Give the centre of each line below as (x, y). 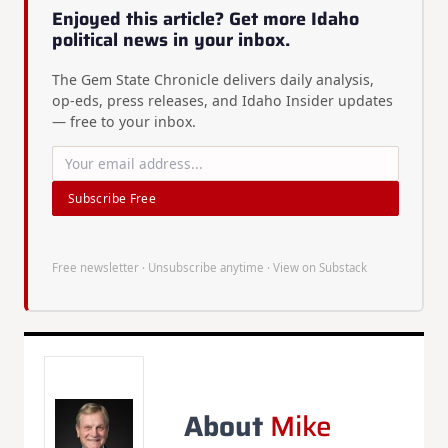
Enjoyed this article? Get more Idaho (205, 19)
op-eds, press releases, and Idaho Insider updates (222, 100)
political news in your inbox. (171, 40)
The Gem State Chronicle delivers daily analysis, (213, 79)
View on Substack (320, 268)
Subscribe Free (112, 198)
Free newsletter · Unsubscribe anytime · (162, 268)
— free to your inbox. (124, 121)
